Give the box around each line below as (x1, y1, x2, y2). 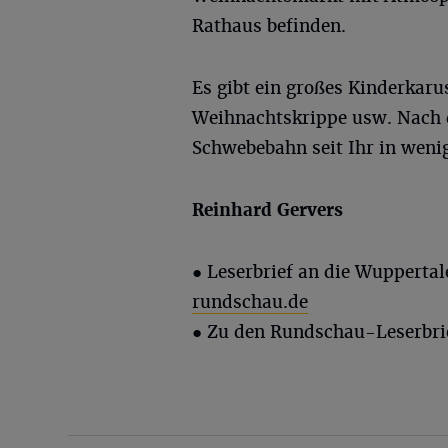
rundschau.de (192, 290, 308, 313)
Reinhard (192, 198, 277, 221)
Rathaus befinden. (192, 14, 346, 37)
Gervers (277, 198, 343, 221)
